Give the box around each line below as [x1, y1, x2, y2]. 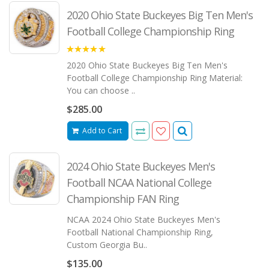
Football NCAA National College [66, 175, 211, 190]
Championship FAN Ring [66, 191, 179, 206]
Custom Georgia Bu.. [66, 238, 147, 250]
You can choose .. [66, 85, 135, 97]
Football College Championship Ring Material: [66, 72, 243, 84]
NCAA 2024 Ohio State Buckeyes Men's [66, 213, 220, 225]
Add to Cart [82, 125, 122, 136]
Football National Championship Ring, [66, 226, 213, 238]
